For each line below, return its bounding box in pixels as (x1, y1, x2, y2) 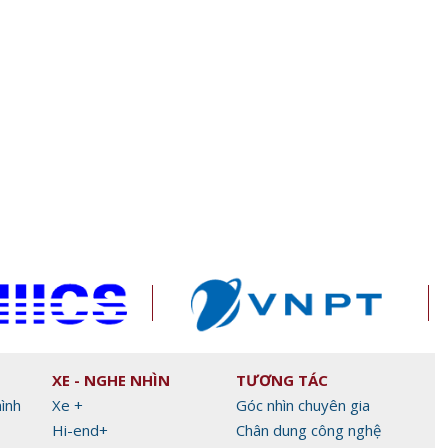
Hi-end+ (52, 419, 108, 440)
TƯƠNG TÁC (236, 369, 328, 390)
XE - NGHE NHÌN (52, 369, 170, 390)
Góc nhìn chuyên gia (236, 394, 370, 415)
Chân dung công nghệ (236, 419, 381, 440)
